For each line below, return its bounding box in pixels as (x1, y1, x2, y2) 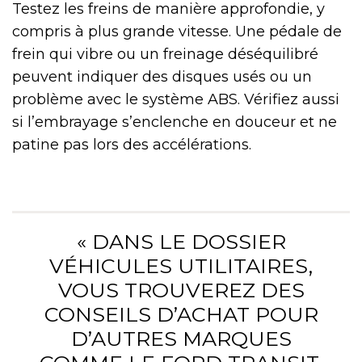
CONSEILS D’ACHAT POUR (44, 301, 318, 326)
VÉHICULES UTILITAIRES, (49, 253, 313, 278)
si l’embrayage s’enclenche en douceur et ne (12, 112, 337, 131)
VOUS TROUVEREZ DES (57, 277, 305, 302)
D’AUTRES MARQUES (70, 326, 292, 351)
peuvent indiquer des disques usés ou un (12, 67, 312, 86)
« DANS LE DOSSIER (76, 229, 286, 254)
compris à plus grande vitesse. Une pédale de (12, 22, 342, 40)
